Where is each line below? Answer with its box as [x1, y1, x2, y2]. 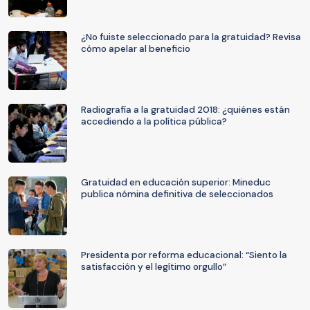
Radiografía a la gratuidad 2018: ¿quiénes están [81, 104, 290, 116]
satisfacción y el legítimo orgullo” [81, 261, 226, 273]
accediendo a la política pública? [81, 116, 227, 127]
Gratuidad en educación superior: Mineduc [81, 176, 271, 188]
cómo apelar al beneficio [81, 43, 190, 55]
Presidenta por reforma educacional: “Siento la [81, 249, 287, 261]
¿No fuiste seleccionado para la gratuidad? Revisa [81, 31, 301, 43]
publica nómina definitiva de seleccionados [81, 188, 273, 200]
